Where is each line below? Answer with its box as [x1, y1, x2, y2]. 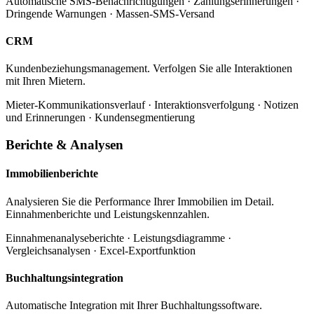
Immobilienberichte [6, 168, 98, 180]
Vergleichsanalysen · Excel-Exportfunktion [6, 244, 196, 257]
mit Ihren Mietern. [6, 75, 86, 88]
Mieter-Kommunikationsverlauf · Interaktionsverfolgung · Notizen [6, 99, 299, 111]
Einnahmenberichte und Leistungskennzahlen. [6, 207, 210, 220]
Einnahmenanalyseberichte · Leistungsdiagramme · [6, 231, 231, 244]
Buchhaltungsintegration [6, 271, 123, 284]
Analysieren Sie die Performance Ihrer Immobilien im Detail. [6, 195, 274, 207]
